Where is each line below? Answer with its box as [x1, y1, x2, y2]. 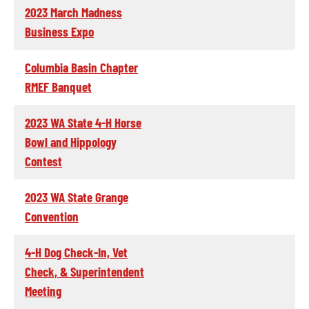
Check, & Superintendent [25, 263, 144, 279]
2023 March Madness [25, 3, 122, 20]
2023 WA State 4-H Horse [25, 114, 141, 130]
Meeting [25, 282, 61, 299]
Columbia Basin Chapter [25, 59, 138, 75]
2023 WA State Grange [25, 188, 128, 205]
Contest [25, 152, 62, 169]
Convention [25, 208, 79, 224]
